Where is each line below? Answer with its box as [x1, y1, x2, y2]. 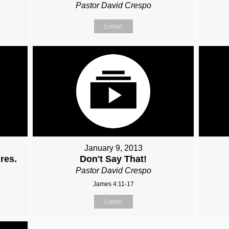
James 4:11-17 [93, 180, 134, 188]
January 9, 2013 [84, 144, 143, 153]
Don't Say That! [80, 154, 147, 165]
